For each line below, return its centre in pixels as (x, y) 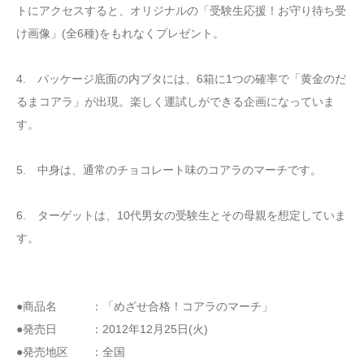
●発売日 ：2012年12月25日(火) (112, 329)
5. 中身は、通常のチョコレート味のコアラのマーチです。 (169, 169)
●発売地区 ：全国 (71, 351)
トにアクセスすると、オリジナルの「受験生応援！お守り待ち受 (181, 10)
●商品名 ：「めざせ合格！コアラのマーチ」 (145, 306)
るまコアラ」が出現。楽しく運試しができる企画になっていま (175, 101)
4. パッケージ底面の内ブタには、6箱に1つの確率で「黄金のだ (181, 78)
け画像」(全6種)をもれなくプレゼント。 (120, 33)
